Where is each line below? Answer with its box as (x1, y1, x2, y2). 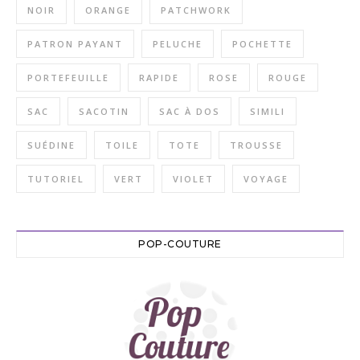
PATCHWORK (161, 4, 231, 17)
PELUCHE (153, 38, 202, 51)
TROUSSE (230, 139, 283, 152)
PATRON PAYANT (27, 38, 123, 51)
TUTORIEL (27, 173, 84, 186)
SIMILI (250, 105, 285, 118)
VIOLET (173, 173, 214, 186)
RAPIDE (139, 72, 179, 84)
